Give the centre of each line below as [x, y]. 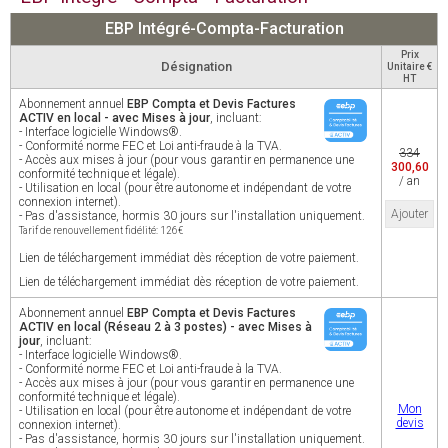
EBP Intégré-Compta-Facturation [224, 28]
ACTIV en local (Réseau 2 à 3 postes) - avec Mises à [165, 327]
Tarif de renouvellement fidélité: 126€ [101, 230]
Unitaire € [409, 66]
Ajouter [409, 214]
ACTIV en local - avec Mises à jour [114, 118]
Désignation [196, 66]
